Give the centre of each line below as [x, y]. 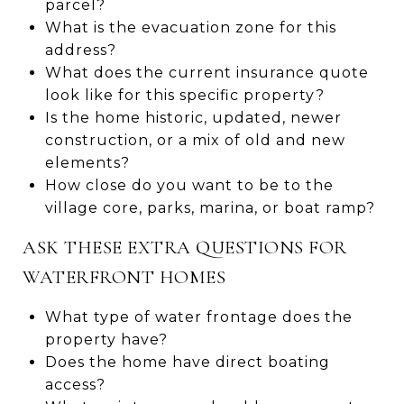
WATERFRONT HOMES [124, 277]
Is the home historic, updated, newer [193, 117]
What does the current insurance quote [207, 72]
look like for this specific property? [184, 95]
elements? [87, 162]
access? [75, 384]
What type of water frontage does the [198, 317]
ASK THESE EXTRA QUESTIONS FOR [185, 247]
